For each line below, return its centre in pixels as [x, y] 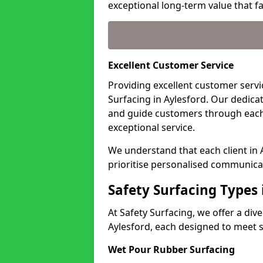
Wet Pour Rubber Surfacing [171, 249]
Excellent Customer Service [171, 65]
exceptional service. [151, 127]
